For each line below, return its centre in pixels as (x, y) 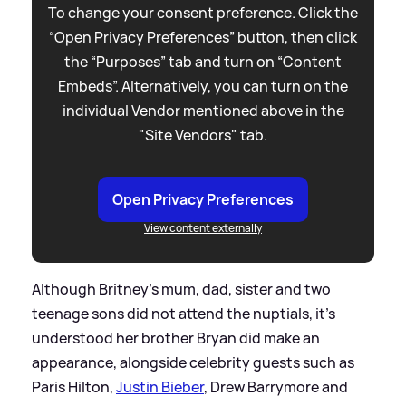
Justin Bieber (160, 387)
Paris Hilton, (74, 387)
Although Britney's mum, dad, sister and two (181, 289)
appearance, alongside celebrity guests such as (193, 362)
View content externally (203, 227)
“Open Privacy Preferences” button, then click (203, 37)
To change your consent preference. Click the (203, 12)
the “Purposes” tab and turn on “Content (203, 61)
